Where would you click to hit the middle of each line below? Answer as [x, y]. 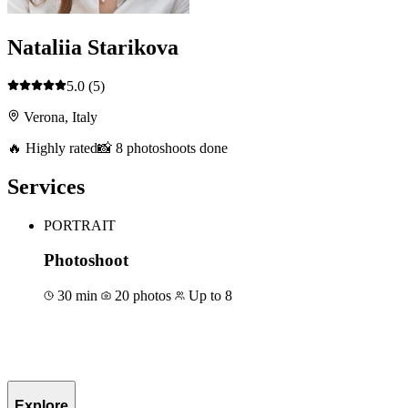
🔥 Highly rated [52, 148]
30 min [77, 296]
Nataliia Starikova [93, 48]
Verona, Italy [59, 117]
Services [46, 186]
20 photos [143, 296]
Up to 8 [209, 296]
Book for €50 [104, 335]
